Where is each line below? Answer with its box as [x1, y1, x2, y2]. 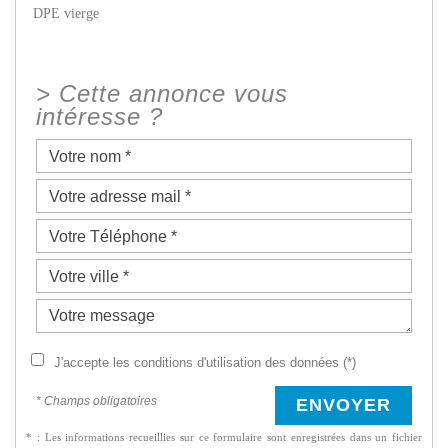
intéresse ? [36, 104, 163, 131]
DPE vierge [33, 6, 99, 22]
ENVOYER [296, 395, 391, 416]
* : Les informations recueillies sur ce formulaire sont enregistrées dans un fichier [26, 431, 422, 444]
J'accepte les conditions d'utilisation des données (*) [54, 355, 356, 371]
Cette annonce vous [59, 81, 288, 108]
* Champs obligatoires [36, 394, 157, 409]
